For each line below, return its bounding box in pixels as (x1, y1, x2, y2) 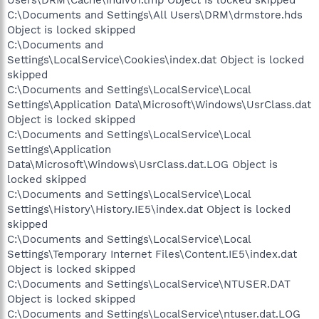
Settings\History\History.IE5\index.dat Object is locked (7, 202, 291, 216)
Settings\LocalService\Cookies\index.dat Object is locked (7, 53, 304, 66)
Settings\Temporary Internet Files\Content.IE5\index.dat (7, 247, 297, 261)
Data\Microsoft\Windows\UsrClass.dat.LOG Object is (7, 157, 278, 171)
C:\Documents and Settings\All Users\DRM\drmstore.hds (7, 8, 303, 21)
